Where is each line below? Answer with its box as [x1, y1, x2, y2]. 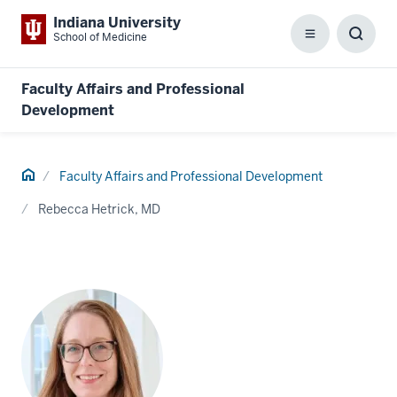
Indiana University [53, 13, 181, 32]
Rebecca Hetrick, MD [38, 201, 160, 217]
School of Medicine [53, 30, 147, 44]
